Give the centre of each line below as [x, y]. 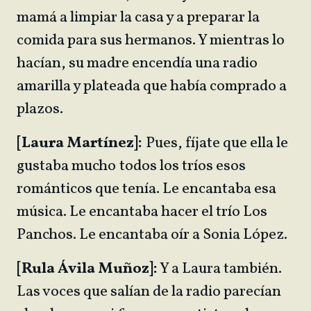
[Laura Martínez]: [79, 143]
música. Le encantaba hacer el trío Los [142, 212]
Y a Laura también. [220, 269]
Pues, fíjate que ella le [215, 143]
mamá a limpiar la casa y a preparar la [138, 18]
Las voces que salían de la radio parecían [149, 292]
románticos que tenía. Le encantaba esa [146, 189]
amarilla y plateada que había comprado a [152, 86]
